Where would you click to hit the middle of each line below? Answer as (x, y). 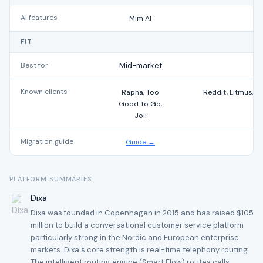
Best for (34, 65)
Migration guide (47, 141)
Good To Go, (140, 104)
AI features (39, 18)
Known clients (44, 92)
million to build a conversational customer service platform (137, 225)
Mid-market (140, 65)
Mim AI (140, 18)
